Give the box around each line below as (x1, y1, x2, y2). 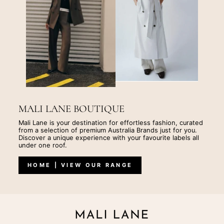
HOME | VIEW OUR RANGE (27, 161, 133, 168)
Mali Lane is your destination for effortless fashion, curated (18, 118, 203, 126)
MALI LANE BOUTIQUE (18, 102, 124, 115)
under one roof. (18, 141, 67, 149)
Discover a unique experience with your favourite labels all (18, 133, 199, 141)
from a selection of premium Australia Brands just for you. (18, 126, 197, 134)
